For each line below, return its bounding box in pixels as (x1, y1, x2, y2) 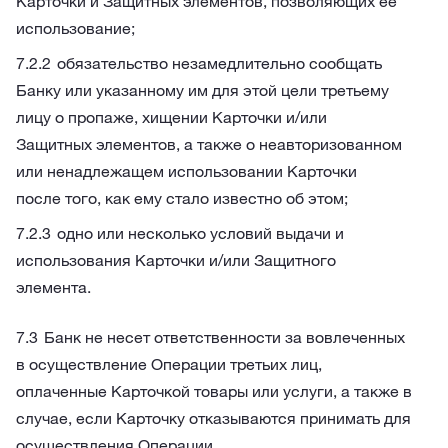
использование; (16, 18, 135, 38)
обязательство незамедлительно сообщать (57, 53, 382, 73)
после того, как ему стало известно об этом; (16, 188, 348, 208)
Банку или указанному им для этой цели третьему (16, 80, 389, 100)
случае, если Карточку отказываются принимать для (16, 408, 411, 428)
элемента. (16, 277, 91, 297)
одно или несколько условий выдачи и (57, 223, 344, 243)
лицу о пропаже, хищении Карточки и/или (16, 107, 327, 127)
